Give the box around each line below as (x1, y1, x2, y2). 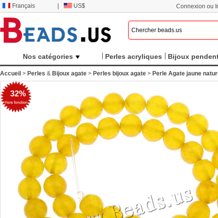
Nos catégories (22, 53, 73, 60)
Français (12, 2, 35, 9)
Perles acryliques (105, 53, 162, 60)
